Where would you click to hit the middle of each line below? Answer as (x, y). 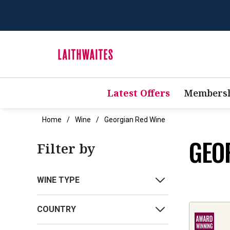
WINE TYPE (58, 180)
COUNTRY (56, 209)
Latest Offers (138, 93)
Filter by (66, 149)
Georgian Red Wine (135, 120)
